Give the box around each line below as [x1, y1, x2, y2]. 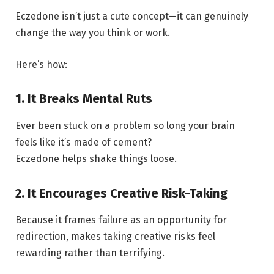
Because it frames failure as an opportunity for [15, 213, 227, 226]
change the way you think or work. [15, 27, 170, 39]
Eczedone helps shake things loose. [15, 152, 177, 165]
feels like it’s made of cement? [15, 136, 152, 148]
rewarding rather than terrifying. [15, 246, 165, 259]
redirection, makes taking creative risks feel [15, 230, 215, 242]
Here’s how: [15, 58, 67, 70]
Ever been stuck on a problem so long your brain [15, 119, 235, 131]
